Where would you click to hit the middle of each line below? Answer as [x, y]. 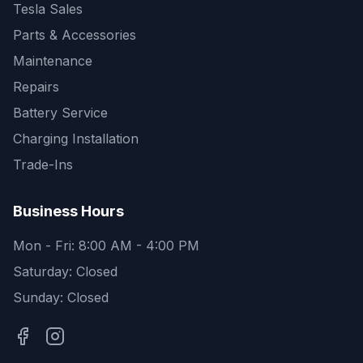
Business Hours [68, 211]
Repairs [36, 87]
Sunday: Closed [61, 297]
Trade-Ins [43, 164]
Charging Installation [76, 139]
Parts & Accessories [75, 35]
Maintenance [53, 61]
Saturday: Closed [65, 271]
